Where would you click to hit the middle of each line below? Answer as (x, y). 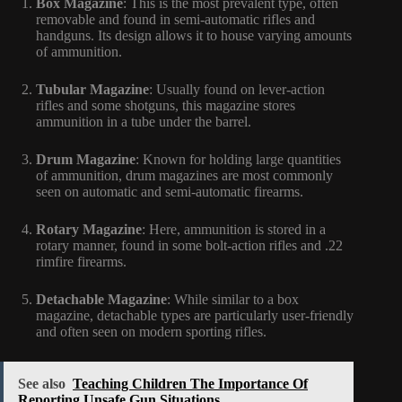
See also (42, 383)
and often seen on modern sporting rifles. (151, 331)
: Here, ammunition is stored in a (234, 229)
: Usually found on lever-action (237, 89)
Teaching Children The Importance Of (190, 383)
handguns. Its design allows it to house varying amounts (194, 35)
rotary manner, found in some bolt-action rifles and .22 (189, 245)
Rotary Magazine (89, 229)
